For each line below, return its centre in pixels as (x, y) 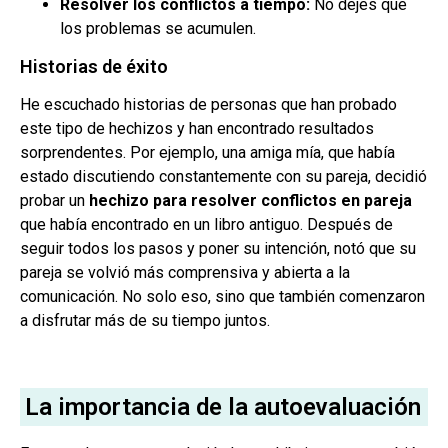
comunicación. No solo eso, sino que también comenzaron (222, 297)
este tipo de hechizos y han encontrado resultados (197, 129)
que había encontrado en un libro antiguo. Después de (206, 225)
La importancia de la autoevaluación (223, 407)
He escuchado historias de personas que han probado (208, 105)
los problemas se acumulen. (158, 29)
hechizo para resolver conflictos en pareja (250, 201)
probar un (54, 201)
